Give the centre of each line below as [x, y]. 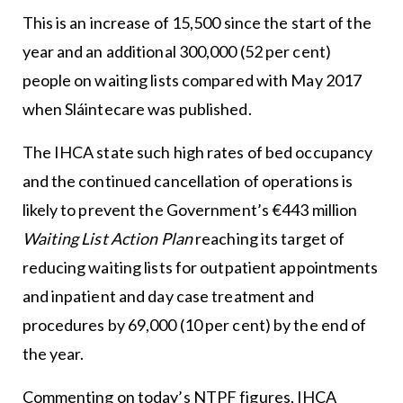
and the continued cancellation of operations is [188, 181]
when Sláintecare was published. [138, 109]
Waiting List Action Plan [107, 239]
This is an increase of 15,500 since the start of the [197, 23]
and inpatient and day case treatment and [168, 296]
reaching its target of [269, 239]
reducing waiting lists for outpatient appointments [200, 268]
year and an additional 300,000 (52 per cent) [176, 52]
